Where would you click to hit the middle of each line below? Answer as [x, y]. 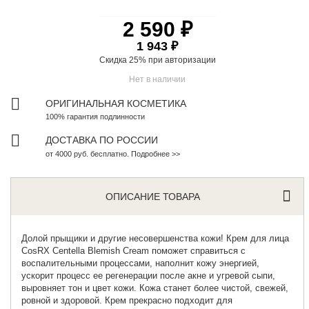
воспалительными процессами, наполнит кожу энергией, [141, 263]
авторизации [190, 60]
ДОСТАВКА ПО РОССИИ [102, 140]
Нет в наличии [158, 79]
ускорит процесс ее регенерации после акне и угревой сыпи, [149, 275]
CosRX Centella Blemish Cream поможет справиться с [134, 250]
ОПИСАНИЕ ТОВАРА [153, 196]
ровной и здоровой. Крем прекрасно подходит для [127, 300]
